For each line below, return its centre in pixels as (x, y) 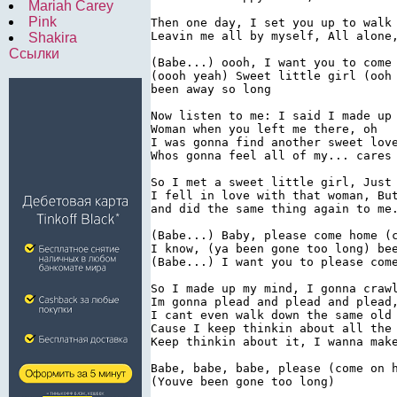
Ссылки (34, 54)
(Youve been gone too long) (243, 381)
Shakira (53, 38)
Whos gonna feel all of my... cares (271, 155)
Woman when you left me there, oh (264, 128)
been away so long (211, 89)
